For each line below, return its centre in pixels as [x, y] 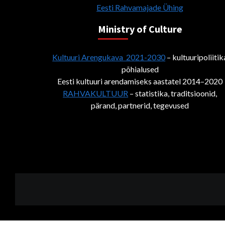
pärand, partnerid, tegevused [140, 105]
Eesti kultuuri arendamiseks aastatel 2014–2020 [140, 81]
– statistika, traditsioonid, [173, 93]
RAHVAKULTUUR [96, 93]
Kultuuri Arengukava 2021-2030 [109, 57]
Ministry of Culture [140, 29]
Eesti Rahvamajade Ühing [140, 7]
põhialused [140, 69]
